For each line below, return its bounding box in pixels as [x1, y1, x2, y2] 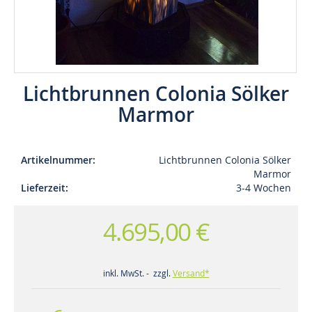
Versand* [172, 267, 210, 279]
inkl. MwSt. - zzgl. [102, 267, 173, 279]
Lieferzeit [21, 180, 65, 194]
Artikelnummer [21, 153, 93, 166]
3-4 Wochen [236, 180, 291, 194]
